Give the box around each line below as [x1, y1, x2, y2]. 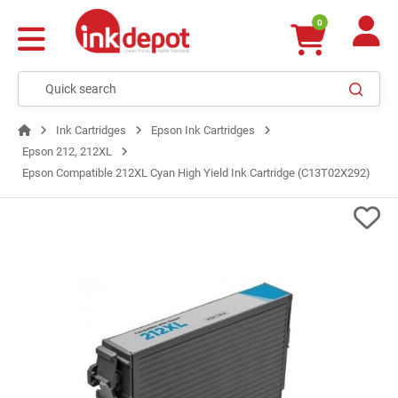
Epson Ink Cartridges [151, 123, 255, 137]
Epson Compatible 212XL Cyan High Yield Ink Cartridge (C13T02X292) [22, 166, 370, 179]
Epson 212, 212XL [22, 145, 112, 158]
